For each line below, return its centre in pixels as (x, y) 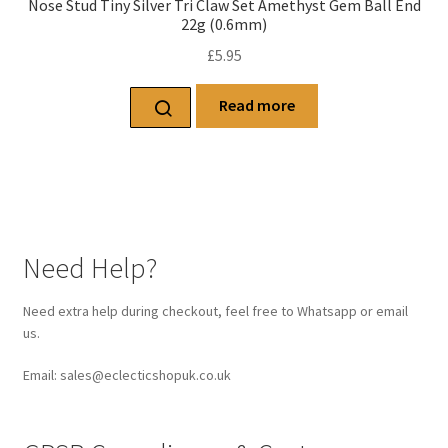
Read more (257, 105)
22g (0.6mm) (224, 23)
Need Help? (89, 267)
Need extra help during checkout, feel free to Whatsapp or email (215, 310)
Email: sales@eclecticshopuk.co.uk (126, 374)
